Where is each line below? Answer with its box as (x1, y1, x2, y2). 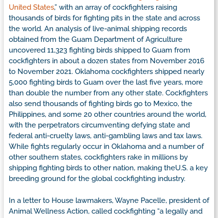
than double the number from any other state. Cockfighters (9, 89, 208, 98)
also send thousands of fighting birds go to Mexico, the (9, 99, 192, 109)
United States (9, 3, 54, 12)
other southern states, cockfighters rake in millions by (9, 153, 188, 162)
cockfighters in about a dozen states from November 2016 (9, 56, 204, 66)
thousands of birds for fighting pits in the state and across (9, 14, 200, 23)
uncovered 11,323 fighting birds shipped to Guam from (9, 46, 190, 55)
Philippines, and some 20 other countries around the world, (9, 110, 206, 119)
